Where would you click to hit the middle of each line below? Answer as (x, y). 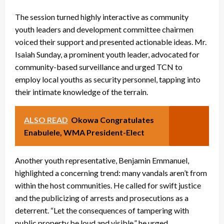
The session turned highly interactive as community (102, 16)
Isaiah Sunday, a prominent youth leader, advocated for (107, 54)
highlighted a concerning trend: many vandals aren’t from (111, 172)
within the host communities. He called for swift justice (108, 185)
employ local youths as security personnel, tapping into (108, 79)
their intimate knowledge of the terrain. (81, 91)
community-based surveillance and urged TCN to (99, 66)
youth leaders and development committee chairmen (104, 29)
